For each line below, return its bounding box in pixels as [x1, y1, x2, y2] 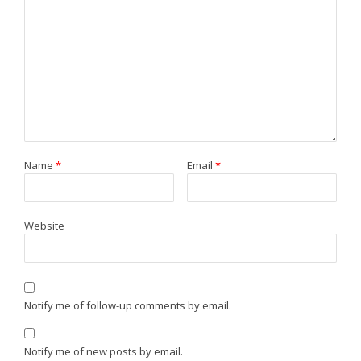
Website [23, 218, 64, 233]
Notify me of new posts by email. [23, 343, 183, 359]
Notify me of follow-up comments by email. [23, 297, 231, 313]
